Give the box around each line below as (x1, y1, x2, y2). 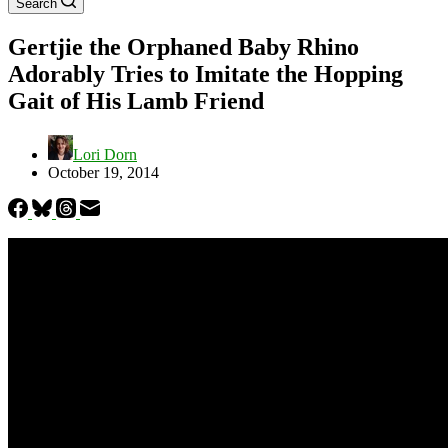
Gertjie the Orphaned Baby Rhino (8, 33, 359, 60)
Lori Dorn (73, 145, 137, 163)
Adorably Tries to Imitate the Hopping (8, 60, 403, 87)
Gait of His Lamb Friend (8, 87, 264, 114)
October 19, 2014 (48, 163, 159, 181)
